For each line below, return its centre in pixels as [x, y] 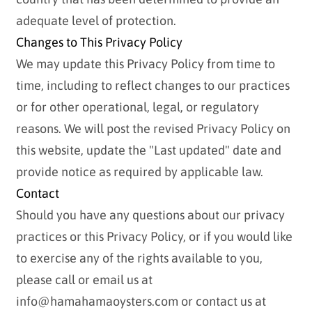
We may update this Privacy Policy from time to [145, 64]
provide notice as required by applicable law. [139, 172]
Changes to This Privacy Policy [99, 42]
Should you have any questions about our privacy [150, 215]
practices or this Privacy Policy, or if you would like [154, 237]
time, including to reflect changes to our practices [153, 86]
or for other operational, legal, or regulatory [137, 107]
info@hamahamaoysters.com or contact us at [141, 302]
